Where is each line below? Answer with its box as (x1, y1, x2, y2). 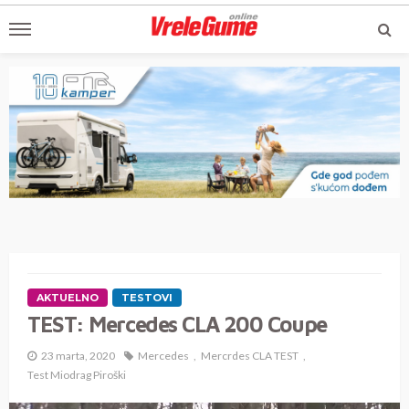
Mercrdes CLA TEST (201, 349, 299, 363)
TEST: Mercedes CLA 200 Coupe (27, 311, 327, 338)
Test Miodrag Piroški (27, 368, 126, 383)
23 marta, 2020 (41, 349, 115, 363)
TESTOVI (121, 291, 173, 305)
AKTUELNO (37, 291, 99, 305)
